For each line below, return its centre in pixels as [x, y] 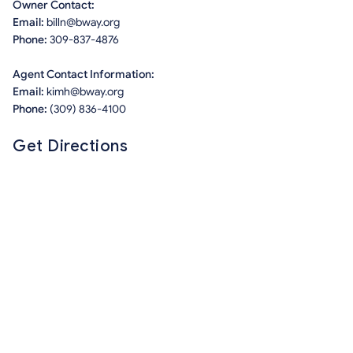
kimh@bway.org [85, 92]
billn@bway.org [83, 23]
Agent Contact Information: [84, 75]
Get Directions [70, 147]
